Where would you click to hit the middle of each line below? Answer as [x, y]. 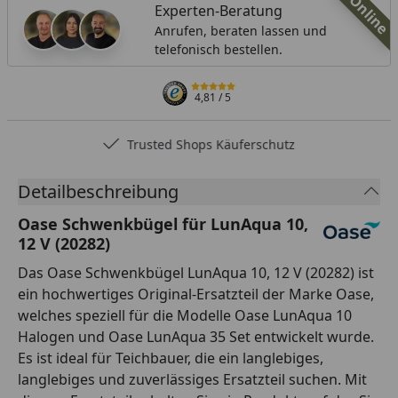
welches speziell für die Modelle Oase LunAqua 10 [185, 315]
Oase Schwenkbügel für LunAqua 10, [163, 223]
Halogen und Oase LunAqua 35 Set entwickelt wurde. [196, 336]
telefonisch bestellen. [218, 49]
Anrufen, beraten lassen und [240, 30]
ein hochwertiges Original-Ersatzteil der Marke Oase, [196, 294]
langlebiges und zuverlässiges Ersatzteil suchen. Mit [192, 379]
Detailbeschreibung [98, 191]
